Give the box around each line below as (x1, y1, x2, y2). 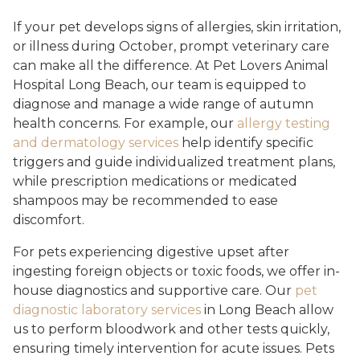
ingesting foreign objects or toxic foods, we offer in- (13, 263, 340, 279)
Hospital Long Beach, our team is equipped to (13, 76, 306, 92)
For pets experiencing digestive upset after (13, 243, 289, 260)
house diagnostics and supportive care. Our (13, 282, 295, 298)
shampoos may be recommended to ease (13, 192, 278, 208)
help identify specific (178, 134, 313, 150)
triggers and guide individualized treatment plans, (13, 153, 335, 170)
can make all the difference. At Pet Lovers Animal (13, 57, 329, 73)
